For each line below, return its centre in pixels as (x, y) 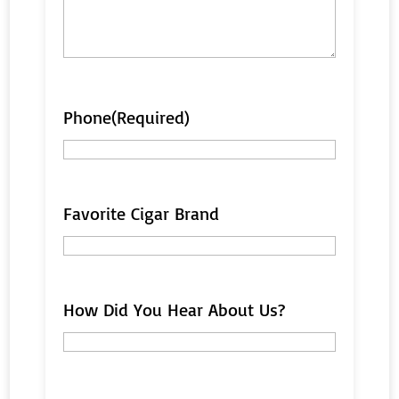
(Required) (151, 117)
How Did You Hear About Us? (175, 309)
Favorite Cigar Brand (142, 213)
